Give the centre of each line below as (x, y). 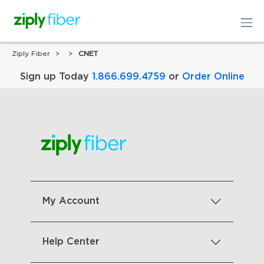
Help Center (71, 242)
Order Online (213, 77)
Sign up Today (56, 77)
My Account (71, 201)
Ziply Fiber (31, 54)
